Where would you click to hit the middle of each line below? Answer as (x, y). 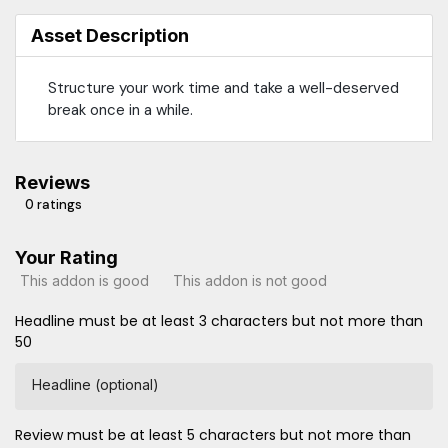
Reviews (52, 182)
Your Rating (66, 257)
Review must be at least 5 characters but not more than (213, 434)
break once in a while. (120, 109)
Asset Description (110, 35)
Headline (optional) (95, 384)
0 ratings (53, 204)
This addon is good (84, 281)
